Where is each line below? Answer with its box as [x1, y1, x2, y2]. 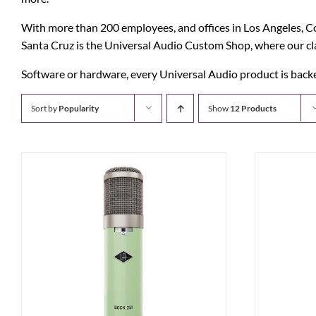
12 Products [230, 103, 276, 114]
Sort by [31, 103, 59, 114]
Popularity [59, 103, 99, 114]
